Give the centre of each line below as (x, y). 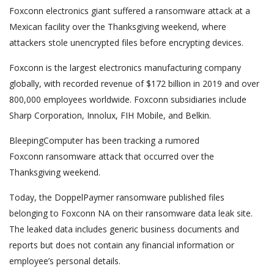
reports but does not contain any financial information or (122, 245)
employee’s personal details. (65, 261)
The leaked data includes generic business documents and (124, 229)
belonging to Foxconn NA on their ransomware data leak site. (131, 213)
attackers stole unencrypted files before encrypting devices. (126, 43)
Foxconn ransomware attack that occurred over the (112, 156)
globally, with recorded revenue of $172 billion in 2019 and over (134, 83)
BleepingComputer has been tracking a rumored (104, 140)
